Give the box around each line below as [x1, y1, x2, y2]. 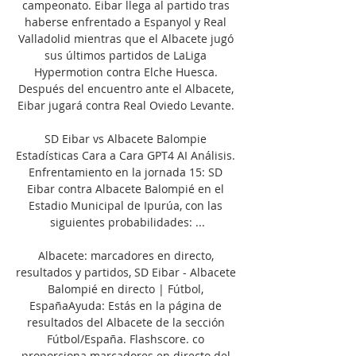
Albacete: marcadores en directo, [37, 247, 214, 263]
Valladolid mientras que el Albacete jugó [17, 30, 234, 46]
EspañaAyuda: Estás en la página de [29, 297, 222, 313]
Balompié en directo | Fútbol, [48, 281, 203, 296]
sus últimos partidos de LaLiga [44, 47, 207, 63]
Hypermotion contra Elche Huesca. [33, 64, 218, 79]
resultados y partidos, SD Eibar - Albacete [16, 264, 236, 280]
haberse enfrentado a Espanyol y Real [25, 14, 226, 29]
